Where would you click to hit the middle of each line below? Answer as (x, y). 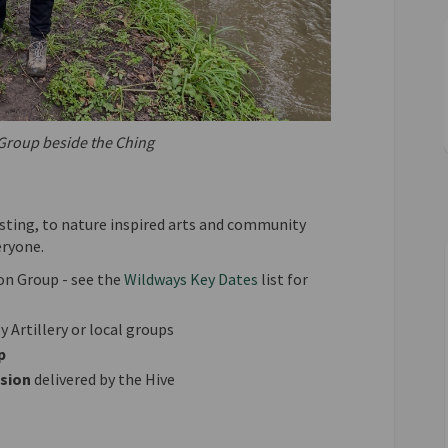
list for (282, 279)
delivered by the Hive (104, 379)
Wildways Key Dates (190, 279)
